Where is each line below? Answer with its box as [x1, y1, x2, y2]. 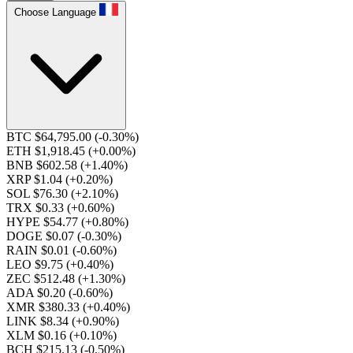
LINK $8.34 [6, 314, 72, 328]
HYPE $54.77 [6, 215, 81, 229]
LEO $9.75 [6, 258, 66, 271]
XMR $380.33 [6, 300, 83, 314]
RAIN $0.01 [6, 243, 72, 257]
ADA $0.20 [6, 286, 69, 299]
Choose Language [14, 6, 96, 18]
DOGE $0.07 [6, 229, 77, 243]
